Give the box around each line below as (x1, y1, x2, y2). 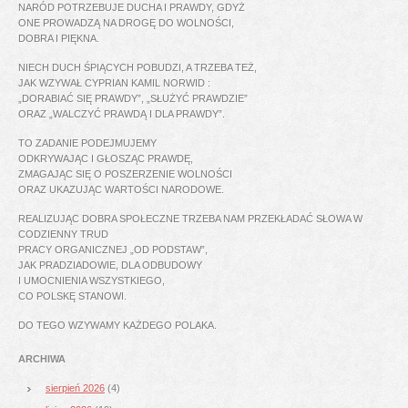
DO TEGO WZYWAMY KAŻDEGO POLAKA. (18, 320, 217, 331)
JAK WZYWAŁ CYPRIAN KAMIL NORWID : (18, 77, 210, 89)
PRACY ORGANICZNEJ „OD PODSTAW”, (18, 244, 208, 256)
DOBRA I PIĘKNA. (18, 33, 99, 45)
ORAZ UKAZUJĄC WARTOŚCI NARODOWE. (18, 184, 224, 196)
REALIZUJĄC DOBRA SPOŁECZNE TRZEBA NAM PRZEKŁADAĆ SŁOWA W (18, 213, 362, 225)
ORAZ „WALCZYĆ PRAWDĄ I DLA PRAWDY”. (18, 108, 225, 120)
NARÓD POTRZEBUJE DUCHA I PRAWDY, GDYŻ (18, 2, 245, 14)
